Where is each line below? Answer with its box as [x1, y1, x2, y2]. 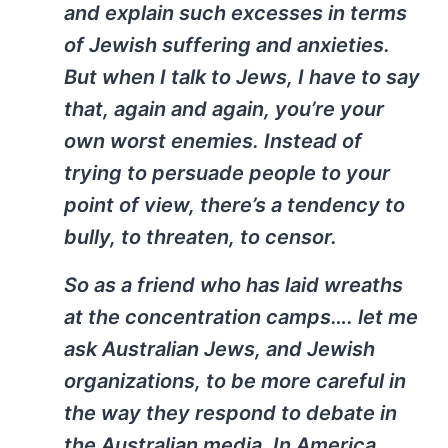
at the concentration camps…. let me [64, 305, 418, 330]
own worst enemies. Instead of [64, 129, 362, 154]
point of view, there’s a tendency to [64, 193, 405, 218]
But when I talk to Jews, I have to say [64, 65, 420, 90]
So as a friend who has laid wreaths [64, 273, 403, 298]
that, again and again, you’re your [64, 97, 384, 122]
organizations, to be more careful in [64, 369, 406, 394]
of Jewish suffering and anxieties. [64, 33, 390, 58]
